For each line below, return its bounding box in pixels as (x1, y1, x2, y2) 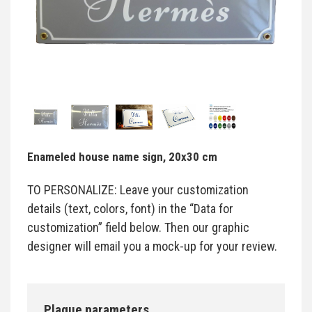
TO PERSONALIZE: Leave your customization (27, 182, 249, 197)
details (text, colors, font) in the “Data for (27, 201, 233, 216)
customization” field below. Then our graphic (27, 219, 249, 235)
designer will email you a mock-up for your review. (27, 238, 277, 253)
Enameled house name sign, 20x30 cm (27, 149, 217, 164)
